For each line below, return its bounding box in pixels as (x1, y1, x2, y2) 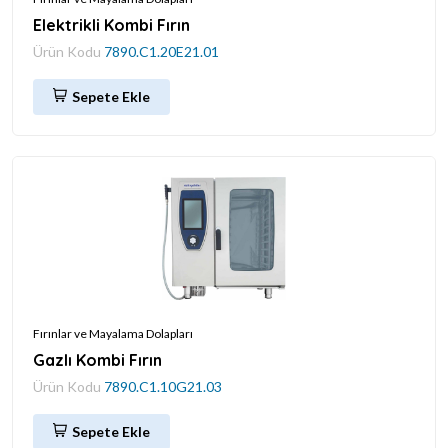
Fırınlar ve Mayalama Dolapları (33, 325, 193, 341)
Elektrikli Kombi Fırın (33, 14, 190, 35)
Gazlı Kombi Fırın (33, 349, 162, 370)
